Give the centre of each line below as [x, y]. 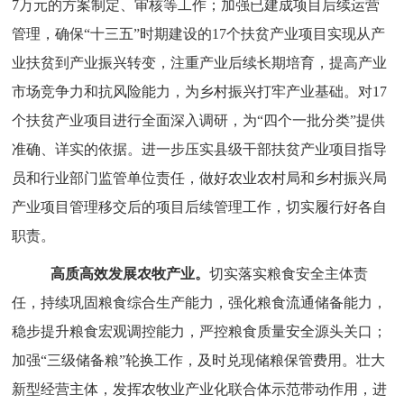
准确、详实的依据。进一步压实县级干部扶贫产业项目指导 [200, 149]
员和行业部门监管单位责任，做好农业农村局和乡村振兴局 [200, 178]
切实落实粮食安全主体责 [289, 274]
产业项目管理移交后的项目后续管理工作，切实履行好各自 [200, 207]
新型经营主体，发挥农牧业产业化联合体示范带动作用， [193, 389]
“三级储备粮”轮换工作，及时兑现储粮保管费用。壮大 [213, 360]
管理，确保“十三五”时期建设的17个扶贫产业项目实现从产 [199, 34]
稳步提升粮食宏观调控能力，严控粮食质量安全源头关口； [200, 331]
